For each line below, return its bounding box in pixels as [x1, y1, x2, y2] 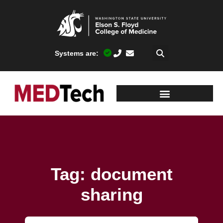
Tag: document [50, 164, 173, 184]
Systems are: [55, 49, 99, 58]
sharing [80, 184, 143, 204]
